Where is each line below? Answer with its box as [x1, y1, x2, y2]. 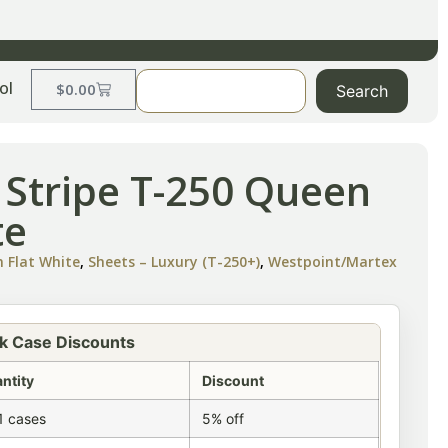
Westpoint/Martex [268, 252, 398, 272]
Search [336, 81, 388, 102]
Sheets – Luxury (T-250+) [88, 252, 261, 272]
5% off [202, 410, 245, 428]
